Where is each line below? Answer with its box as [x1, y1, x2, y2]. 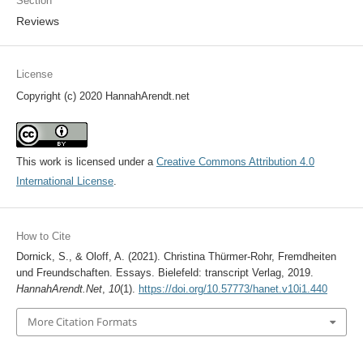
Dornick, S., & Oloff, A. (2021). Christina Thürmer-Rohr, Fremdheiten [15, 250, 336, 263]
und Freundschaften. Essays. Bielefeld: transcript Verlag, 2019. [15, 267, 314, 280]
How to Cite [15, 230, 70, 243]
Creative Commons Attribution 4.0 [156, 156, 314, 169]
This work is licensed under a [15, 156, 156, 169]
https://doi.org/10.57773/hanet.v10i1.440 [138, 283, 327, 296]
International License [15, 175, 113, 188]
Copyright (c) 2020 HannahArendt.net [15, 90, 190, 103]
